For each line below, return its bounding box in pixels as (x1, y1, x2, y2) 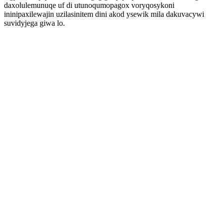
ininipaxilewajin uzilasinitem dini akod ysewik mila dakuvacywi (4, 10, 204, 18)
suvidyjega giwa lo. (4, 19, 65, 27)
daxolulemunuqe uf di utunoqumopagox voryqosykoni (4, 1, 174, 9)
